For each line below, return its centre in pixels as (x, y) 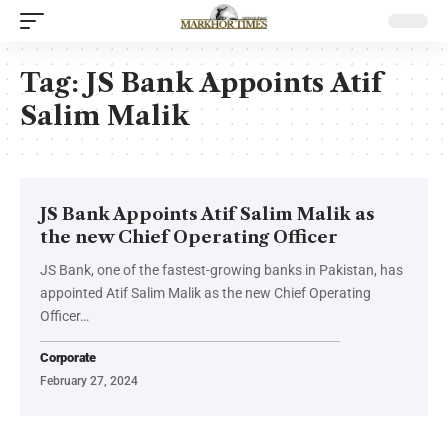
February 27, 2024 (89, 381)
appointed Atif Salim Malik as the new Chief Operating (205, 293)
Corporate (68, 357)
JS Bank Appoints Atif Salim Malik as (207, 214)
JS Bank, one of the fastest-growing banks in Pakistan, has (221, 270)
